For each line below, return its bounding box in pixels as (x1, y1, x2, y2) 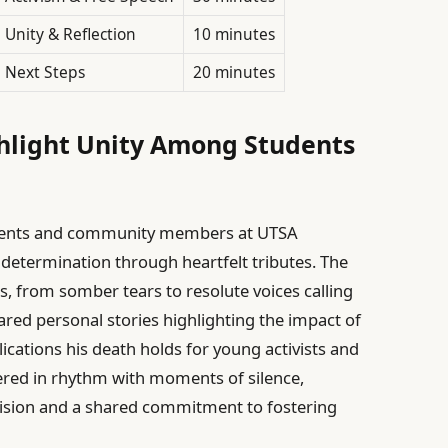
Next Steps (4, 61, 85, 84)
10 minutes (192, 23, 275, 46)
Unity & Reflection (4, 23, 136, 46)
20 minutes (192, 61, 275, 84)
